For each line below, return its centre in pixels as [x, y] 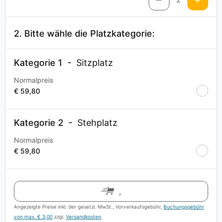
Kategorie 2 [39, 123]
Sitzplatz [95, 63]
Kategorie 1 [38, 63]
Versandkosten [83, 217]
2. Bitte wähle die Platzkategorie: [84, 33]
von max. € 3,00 [33, 217]
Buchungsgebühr [184, 207]
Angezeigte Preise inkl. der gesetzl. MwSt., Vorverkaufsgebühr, [89, 207]
